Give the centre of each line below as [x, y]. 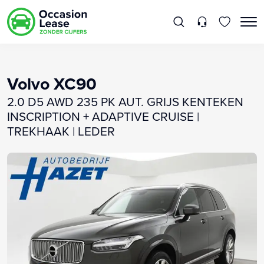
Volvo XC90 [52, 83]
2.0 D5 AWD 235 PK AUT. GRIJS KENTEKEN [125, 101]
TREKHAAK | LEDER [61, 131]
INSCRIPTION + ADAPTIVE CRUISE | [103, 116]
